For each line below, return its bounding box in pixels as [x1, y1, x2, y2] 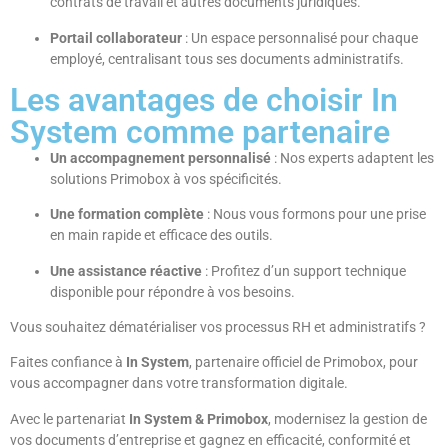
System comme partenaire [10, 112, 390, 151]
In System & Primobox [129, 410, 268, 427]
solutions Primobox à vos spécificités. [50, 170, 282, 187]
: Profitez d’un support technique [202, 262, 406, 279]
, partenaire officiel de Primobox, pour [189, 354, 418, 371]
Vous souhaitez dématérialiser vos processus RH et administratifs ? [10, 319, 426, 336]
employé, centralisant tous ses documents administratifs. [50, 50, 404, 67]
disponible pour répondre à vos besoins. [50, 283, 295, 300]
